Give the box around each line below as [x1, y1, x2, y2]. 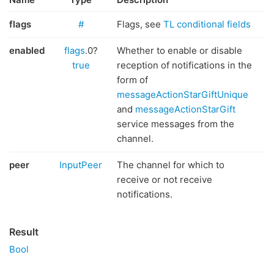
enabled [9, 45, 45, 56]
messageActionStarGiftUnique [117, 89, 248, 100]
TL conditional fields [163, 18, 251, 30]
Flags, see [117, 18, 163, 30]
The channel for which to [117, 159, 224, 171]
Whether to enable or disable [117, 45, 242, 56]
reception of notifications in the [117, 59, 252, 71]
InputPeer [59, 159, 102, 171]
